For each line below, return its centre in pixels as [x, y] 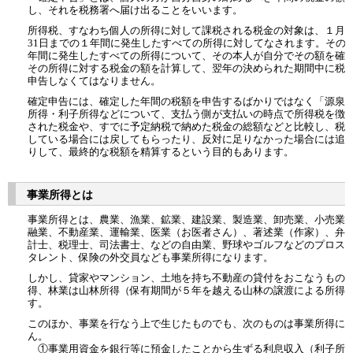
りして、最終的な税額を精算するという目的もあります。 [161, 151]
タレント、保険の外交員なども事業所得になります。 [150, 257]
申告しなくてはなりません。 [94, 80]
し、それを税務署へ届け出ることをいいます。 [135, 9]
